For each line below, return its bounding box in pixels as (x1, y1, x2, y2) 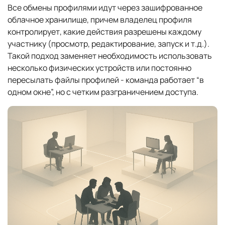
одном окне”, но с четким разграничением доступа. (8, 86, 198, 98)
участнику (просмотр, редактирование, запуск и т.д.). (8, 38, 209, 50)
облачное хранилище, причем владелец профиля (8, 14, 192, 26)
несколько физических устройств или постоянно (8, 62, 191, 74)
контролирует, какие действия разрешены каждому (8, 26, 201, 38)
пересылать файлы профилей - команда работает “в (8, 74, 204, 86)
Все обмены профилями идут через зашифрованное (8, 2, 202, 14)
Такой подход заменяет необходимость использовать (8, 50, 212, 62)
